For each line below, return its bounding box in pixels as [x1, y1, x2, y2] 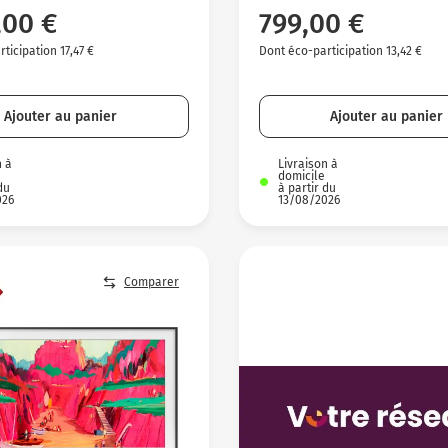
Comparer [123, 275, 179, 290]
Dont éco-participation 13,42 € [258, 43, 422, 58]
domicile [277, 168, 325, 183]
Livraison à [277, 156, 338, 171]
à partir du [277, 180, 336, 195]
